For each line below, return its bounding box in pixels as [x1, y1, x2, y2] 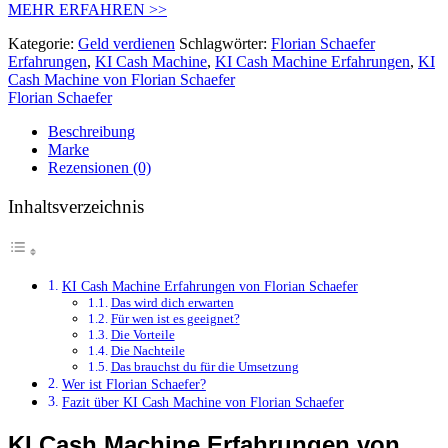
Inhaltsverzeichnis [8, 196, 144, 217]
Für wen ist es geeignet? [110, 311, 240, 327]
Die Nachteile [110, 343, 185, 359]
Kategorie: [8, 34, 78, 52]
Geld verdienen [78, 34, 175, 52]
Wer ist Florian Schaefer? [61, 376, 206, 393]
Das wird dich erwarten [110, 295, 234, 311]
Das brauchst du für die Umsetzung [110, 359, 299, 375]
